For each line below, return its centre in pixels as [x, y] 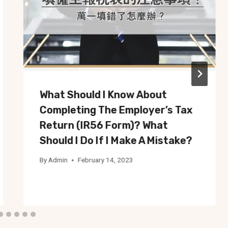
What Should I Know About [103, 94]
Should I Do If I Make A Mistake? [116, 140]
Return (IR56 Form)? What [104, 125]
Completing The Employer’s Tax [116, 110]
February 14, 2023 [105, 160]
